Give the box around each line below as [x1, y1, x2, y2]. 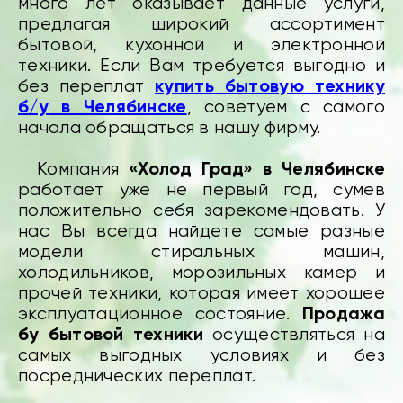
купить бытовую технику [155, 75, 385, 97]
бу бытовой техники [18, 323, 203, 345]
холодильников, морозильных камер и [18, 262, 385, 283]
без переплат [18, 76, 156, 97]
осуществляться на [203, 324, 385, 345]
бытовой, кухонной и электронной [18, 34, 385, 56]
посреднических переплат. [18, 365, 256, 387]
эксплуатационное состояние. [18, 303, 302, 325]
